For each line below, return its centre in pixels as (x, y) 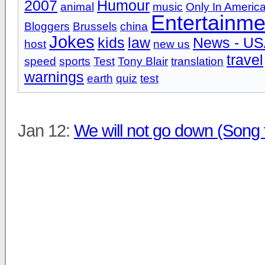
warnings (54, 77)
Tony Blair (143, 62)
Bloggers (47, 27)
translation (197, 62)
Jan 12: (46, 131)
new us (172, 44)
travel (245, 60)
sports (75, 62)
